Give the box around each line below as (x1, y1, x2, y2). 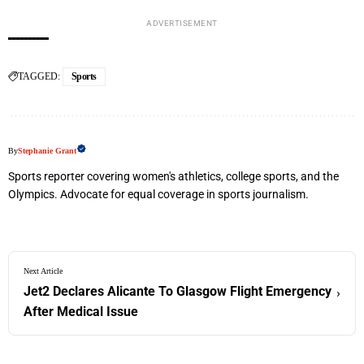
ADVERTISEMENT (146, 18, 218, 28)
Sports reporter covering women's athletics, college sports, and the (8, 169, 339, 183)
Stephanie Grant (18, 145, 76, 155)
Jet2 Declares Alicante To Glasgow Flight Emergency (24, 283, 331, 299)
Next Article (24, 266, 63, 275)
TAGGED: (18, 70, 60, 82)
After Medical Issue (24, 303, 138, 319)
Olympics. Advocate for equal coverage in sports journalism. (8, 187, 309, 201)
